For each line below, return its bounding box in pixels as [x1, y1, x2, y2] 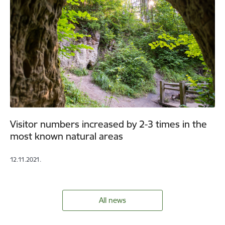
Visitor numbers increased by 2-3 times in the [10, 118, 207, 131]
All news [99, 195, 126, 205]
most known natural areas [10, 130, 123, 143]
